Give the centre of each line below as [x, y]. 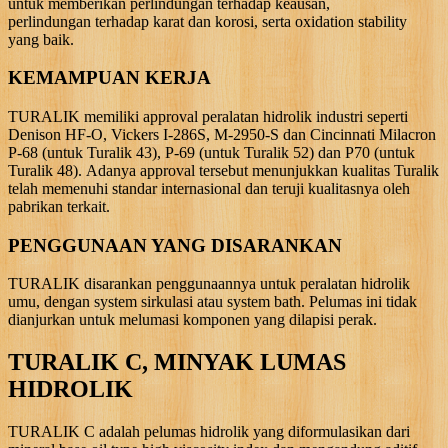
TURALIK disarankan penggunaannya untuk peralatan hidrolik [209, 284]
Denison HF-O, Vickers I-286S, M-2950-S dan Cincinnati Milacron [222, 135]
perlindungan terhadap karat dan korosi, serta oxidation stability [207, 21]
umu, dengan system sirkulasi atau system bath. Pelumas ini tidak [212, 302]
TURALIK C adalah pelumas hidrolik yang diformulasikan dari [209, 432]
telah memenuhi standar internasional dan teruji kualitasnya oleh [209, 189]
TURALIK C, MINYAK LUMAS [177, 362]
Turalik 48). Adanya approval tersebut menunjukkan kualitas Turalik [223, 171]
